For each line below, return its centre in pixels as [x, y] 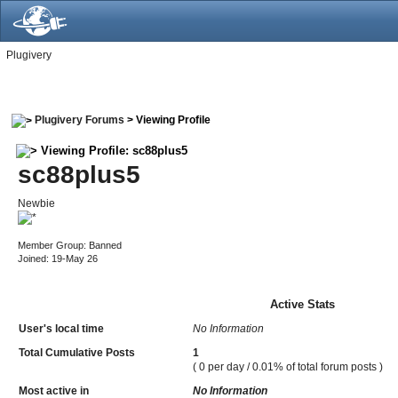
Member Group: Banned [70, 245]
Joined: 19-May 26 [58, 258]
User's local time [62, 328]
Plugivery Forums [80, 120]
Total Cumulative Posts [77, 352]
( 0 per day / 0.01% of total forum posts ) [288, 366]
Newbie [37, 203]
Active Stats [302, 304]
